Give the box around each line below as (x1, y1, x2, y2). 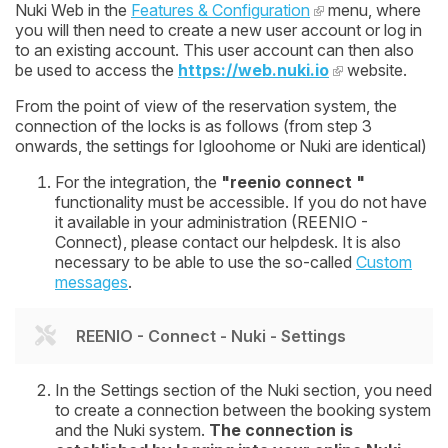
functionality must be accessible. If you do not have (55, 192, 427, 213)
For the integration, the (55, 172, 221, 193)
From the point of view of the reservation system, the (15, 96, 397, 117)
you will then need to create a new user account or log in (15, 20, 422, 41)
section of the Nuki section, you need (159, 380, 432, 401)
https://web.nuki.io (178, 60, 329, 81)
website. (343, 60, 407, 81)
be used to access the (15, 60, 178, 81)
